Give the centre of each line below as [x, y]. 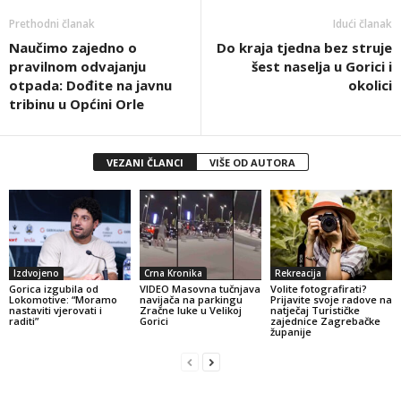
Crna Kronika [173, 273]
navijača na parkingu [191, 300]
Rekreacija [298, 273]
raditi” [24, 321]
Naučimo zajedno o [73, 47]
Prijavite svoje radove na [331, 300]
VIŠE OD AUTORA [252, 162]
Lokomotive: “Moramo [63, 300]
